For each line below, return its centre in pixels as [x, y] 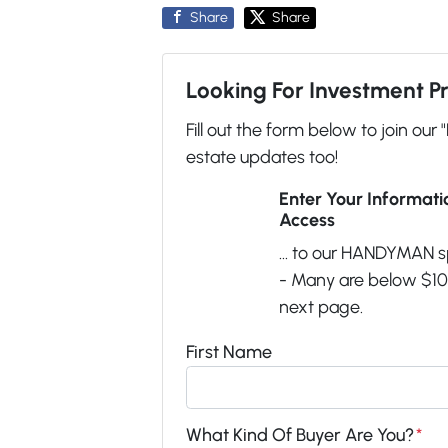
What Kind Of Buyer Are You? [299, 435]
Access [306, 220]
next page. [320, 307]
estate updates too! [261, 157]
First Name [228, 352]
